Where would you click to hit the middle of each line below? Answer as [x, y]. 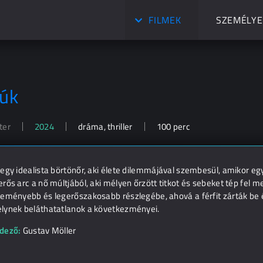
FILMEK [165, 20]
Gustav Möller [49, 230]
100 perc [173, 127]
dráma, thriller [105, 127]
